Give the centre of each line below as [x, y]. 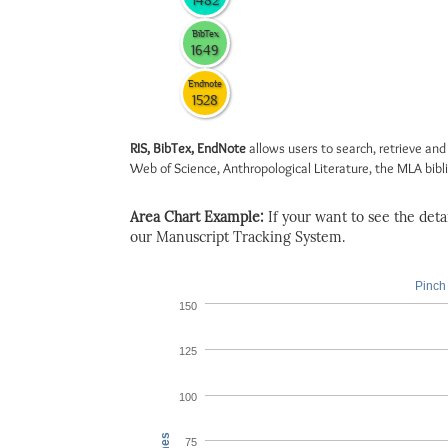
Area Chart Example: [199, 217]
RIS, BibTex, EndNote [188, 148]
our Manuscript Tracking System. [237, 237]
